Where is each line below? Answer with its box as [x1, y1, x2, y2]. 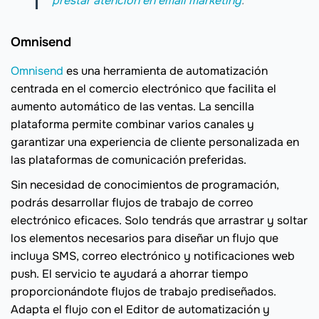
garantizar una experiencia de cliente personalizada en [11, 134, 299, 150]
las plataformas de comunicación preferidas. [11, 152, 246, 167]
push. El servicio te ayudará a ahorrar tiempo [11, 266, 249, 281]
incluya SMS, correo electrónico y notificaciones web [11, 248, 295, 263]
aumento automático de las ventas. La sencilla [11, 98, 254, 114]
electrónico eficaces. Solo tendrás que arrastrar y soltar [11, 212, 308, 228]
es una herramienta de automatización [63, 63, 268, 78]
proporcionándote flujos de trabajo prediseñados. [11, 283, 276, 299]
